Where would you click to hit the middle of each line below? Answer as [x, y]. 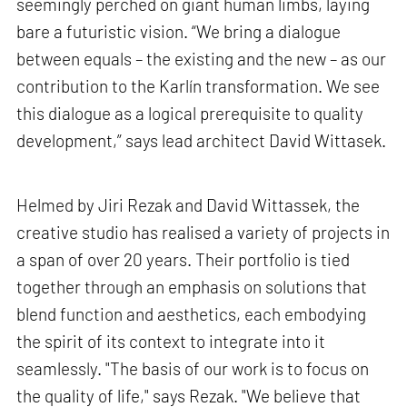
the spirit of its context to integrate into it [171, 341]
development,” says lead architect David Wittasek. [202, 140]
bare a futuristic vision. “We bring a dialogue [179, 31]
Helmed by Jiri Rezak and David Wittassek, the [189, 204]
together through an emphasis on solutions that [192, 286]
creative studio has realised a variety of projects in [203, 232]
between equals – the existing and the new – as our [202, 58]
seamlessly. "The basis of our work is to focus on [193, 368]
